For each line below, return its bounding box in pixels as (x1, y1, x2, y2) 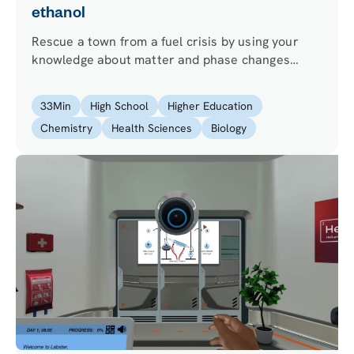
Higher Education (167, 99, 253, 114)
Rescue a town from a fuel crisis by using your (31, 33, 299, 51)
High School (90, 99, 149, 114)
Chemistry (40, 121, 93, 136)
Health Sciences (111, 121, 193, 136)
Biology (210, 121, 247, 136)
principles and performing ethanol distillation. (31, 70, 297, 87)
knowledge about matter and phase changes (31, 51, 290, 69)
